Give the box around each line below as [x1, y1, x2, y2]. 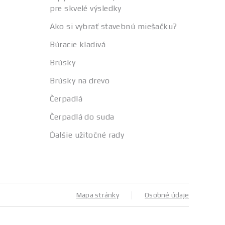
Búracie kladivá [49, 40, 106, 49]
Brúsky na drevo [49, 76, 110, 85]
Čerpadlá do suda [49, 112, 115, 122]
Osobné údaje [145, 191, 189, 199]
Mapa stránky [76, 191, 119, 199]
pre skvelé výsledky [49, 4, 122, 13]
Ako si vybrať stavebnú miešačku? [49, 22, 177, 31]
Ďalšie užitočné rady [49, 130, 125, 140]
